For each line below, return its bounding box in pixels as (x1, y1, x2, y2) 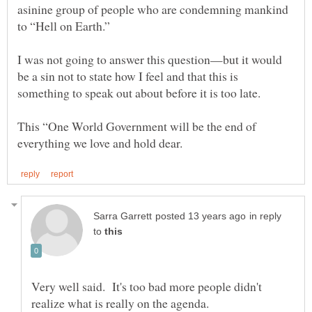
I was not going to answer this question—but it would (17, 51, 282, 68)
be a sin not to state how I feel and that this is (17, 68, 238, 85)
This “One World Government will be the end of (17, 118, 256, 135)
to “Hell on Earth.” (17, 17, 110, 35)
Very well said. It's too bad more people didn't (31, 278, 262, 295)
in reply (249, 211, 281, 222)
